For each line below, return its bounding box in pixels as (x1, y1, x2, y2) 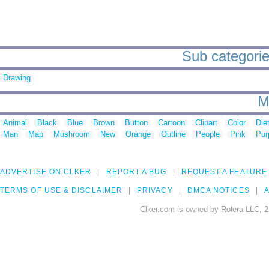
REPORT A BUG (106, 168, 167, 177)
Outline (161, 130, 186, 139)
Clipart (195, 118, 217, 128)
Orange (125, 130, 151, 139)
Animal (3, 118, 27, 128)
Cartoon (158, 118, 185, 128)
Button (125, 118, 148, 128)
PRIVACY (137, 186, 173, 195)
